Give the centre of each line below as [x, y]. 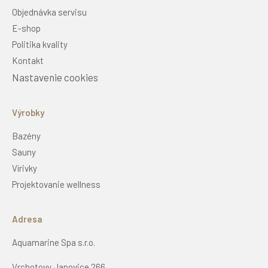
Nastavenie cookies [55, 77]
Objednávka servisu [49, 12]
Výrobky [28, 113]
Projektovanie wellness [56, 185]
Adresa [27, 219]
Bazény [26, 136]
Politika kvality [40, 45]
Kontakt [28, 61]
